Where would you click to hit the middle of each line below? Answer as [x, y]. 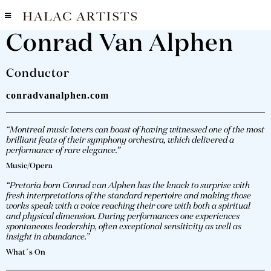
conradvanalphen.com [57, 95]
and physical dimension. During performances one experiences [123, 216]
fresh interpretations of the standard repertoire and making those [129, 196]
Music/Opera [29, 166]
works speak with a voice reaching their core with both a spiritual [128, 206]
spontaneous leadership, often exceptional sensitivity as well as [124, 227]
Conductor [38, 73]
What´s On [26, 252]
